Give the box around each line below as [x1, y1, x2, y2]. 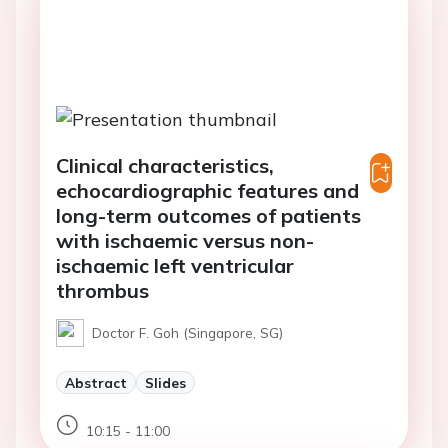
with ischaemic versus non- [56, 227, 314, 253]
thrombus [56, 277, 149, 303]
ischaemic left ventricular [56, 252, 294, 278]
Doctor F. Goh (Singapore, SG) [92, 323, 283, 341]
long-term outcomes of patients [56, 202, 361, 228]
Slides [145, 373, 186, 391]
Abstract [65, 373, 127, 391]
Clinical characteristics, [56, 152, 274, 178]
